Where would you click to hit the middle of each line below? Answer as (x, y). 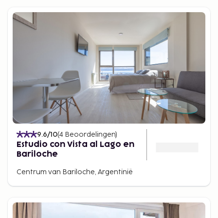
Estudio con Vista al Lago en (75, 144)
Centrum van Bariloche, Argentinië (75, 172)
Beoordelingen (90, 134)
